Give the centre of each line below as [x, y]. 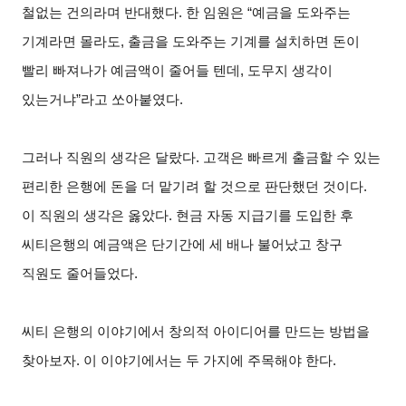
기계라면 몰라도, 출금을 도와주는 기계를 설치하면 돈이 [191, 41]
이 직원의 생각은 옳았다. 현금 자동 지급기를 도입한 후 [188, 215]
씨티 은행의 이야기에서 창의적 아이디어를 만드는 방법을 [196, 331]
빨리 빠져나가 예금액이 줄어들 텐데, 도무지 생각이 [178, 70]
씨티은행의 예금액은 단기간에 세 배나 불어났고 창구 [183, 244]
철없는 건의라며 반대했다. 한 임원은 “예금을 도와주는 [187, 12]
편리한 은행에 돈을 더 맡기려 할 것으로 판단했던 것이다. [195, 186]
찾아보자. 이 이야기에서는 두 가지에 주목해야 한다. [179, 360]
